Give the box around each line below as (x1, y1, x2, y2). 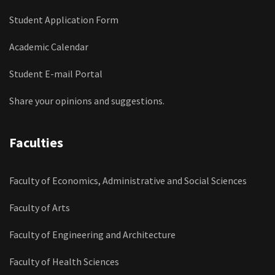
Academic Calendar (9, 40, 88, 53)
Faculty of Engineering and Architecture (9, 228, 176, 241)
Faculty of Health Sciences (9, 255, 119, 268)
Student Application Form (9, 13, 118, 26)
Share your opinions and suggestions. (9, 94, 165, 107)
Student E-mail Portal (9, 67, 103, 80)
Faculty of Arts (9, 201, 70, 214)
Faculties (9, 133, 63, 151)
